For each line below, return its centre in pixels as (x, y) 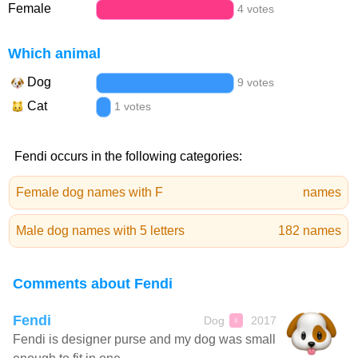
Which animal (54, 54)
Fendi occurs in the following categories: (128, 156)
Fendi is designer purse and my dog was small (144, 339)
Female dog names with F (89, 192)
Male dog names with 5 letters (100, 231)
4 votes (256, 9)
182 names (309, 231)
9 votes (256, 82)
